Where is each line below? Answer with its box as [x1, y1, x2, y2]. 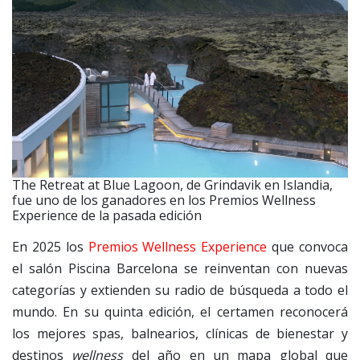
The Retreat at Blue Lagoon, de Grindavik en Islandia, [12, 175, 333, 194]
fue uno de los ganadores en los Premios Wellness [12, 190, 316, 209]
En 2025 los [12, 237, 88, 256]
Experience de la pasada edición [12, 206, 205, 224]
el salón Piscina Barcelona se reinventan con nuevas [12, 259, 348, 277]
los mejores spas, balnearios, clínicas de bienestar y [12, 324, 348, 342]
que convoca [267, 237, 349, 256]
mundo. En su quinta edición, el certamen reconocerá [12, 302, 348, 321]
